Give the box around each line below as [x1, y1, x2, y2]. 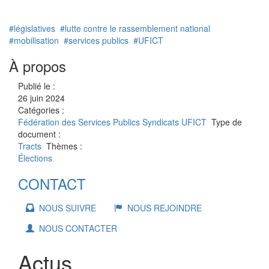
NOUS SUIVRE [34, 202, 96, 214]
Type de [211, 116, 242, 128]
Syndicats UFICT [142, 116, 207, 128]
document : [18, 128, 61, 140]
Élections [18, 152, 52, 164]
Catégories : [18, 104, 64, 116]
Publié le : [18, 80, 55, 92]
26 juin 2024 [18, 92, 65, 104]
